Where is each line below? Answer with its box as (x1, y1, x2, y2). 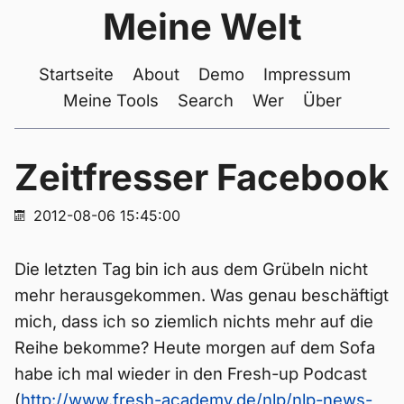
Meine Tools (62, 90, 159, 110)
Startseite (39, 64, 114, 84)
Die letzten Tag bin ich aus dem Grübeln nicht (14, 259, 368, 279)
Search (177, 90, 234, 110)
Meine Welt (102, 5, 302, 49)
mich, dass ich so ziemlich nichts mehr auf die (14, 311, 373, 331)
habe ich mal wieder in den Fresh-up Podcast (14, 363, 367, 383)
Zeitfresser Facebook (14, 155, 389, 199)
